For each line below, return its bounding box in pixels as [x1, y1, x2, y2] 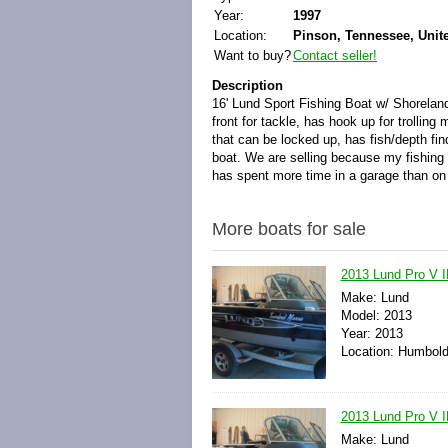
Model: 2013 [340, 308, 412, 323]
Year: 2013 [340, 326, 403, 341]
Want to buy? [214, 48, 291, 63]
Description [212, 78, 283, 93]
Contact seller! [293, 48, 377, 63]
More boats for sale [212, 219, 366, 239]
